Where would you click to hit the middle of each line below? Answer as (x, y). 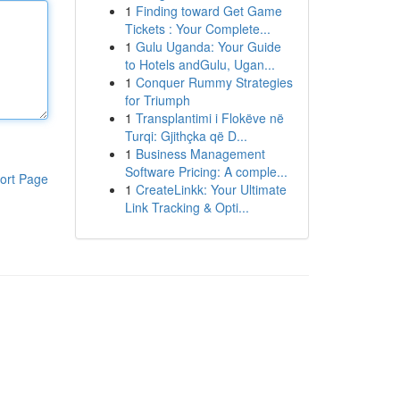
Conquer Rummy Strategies (214, 82)
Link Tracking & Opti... (187, 207)
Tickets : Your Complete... (197, 29)
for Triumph (157, 100)
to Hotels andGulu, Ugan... (200, 64)
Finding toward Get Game (208, 11)
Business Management (200, 154)
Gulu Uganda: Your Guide (208, 46)
